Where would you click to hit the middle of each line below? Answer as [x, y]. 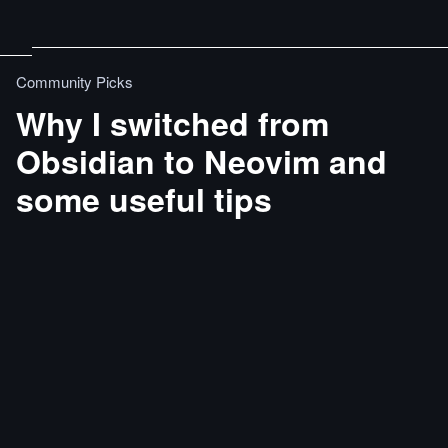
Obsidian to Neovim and [201, 161]
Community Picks [74, 81]
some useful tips [144, 199]
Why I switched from [172, 123]
